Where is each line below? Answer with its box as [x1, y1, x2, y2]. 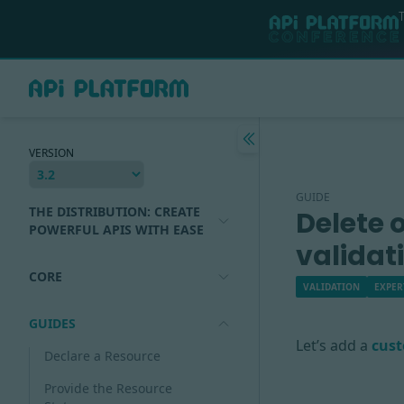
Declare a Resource [44, 347, 161, 364]
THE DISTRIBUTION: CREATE [29, 203, 200, 220]
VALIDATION [303, 280, 360, 293]
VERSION [29, 145, 74, 161]
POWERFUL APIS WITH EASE [29, 221, 204, 238]
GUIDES [29, 315, 76, 332]
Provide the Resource [44, 380, 172, 397]
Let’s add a [296, 335, 372, 355]
